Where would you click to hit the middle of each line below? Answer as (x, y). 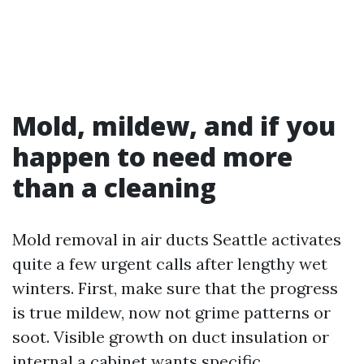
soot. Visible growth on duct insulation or (171, 337)
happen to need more (152, 157)
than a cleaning (114, 188)
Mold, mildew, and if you (174, 126)
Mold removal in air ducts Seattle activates (177, 240)
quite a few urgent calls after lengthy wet (170, 264)
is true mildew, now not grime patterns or (171, 313)
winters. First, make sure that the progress (175, 288)
